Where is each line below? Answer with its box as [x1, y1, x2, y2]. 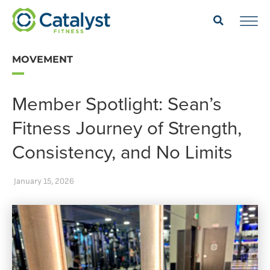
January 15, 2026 [14, 176, 74, 186]
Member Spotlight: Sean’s [12, 90, 222, 118]
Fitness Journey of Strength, [12, 114, 242, 142]
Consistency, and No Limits [12, 138, 233, 166]
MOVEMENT [12, 54, 73, 65]
